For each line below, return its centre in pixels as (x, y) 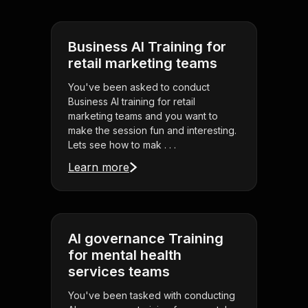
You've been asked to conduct (139, 87)
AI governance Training (146, 239)
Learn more (99, 167)
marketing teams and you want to (143, 116)
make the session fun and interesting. (152, 131)
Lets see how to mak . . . (122, 145)
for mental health (125, 255)
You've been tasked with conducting (152, 296)
